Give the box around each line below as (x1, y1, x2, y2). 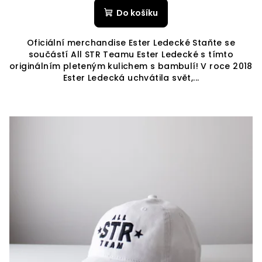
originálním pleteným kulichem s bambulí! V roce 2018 (9, 60, 253, 72)
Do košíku (116, 7, 158, 19)
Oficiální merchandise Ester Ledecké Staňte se (27, 37, 235, 49)
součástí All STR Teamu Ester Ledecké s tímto (28, 49, 234, 60)
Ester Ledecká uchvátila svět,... (63, 72, 199, 84)
